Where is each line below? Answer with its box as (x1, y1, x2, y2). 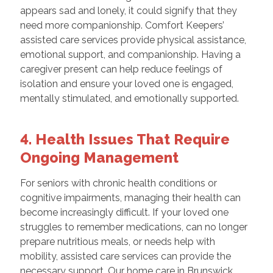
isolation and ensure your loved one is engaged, (19, 78, 233, 90)
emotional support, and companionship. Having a (19, 49, 241, 61)
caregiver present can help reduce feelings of (19, 63, 222, 76)
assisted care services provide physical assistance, (19, 34, 246, 46)
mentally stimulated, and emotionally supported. (19, 93, 239, 105)
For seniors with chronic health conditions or (19, 177, 217, 190)
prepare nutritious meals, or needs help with (19, 236, 215, 248)
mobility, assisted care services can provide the (19, 250, 231, 263)
